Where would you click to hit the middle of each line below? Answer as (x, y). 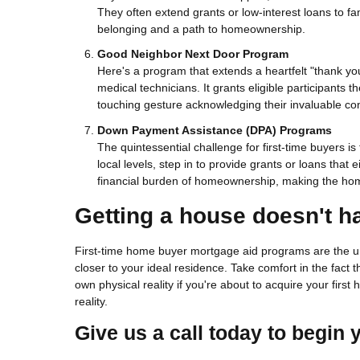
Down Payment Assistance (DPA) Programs (215, 130)
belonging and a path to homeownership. (201, 29)
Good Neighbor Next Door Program (193, 54)
